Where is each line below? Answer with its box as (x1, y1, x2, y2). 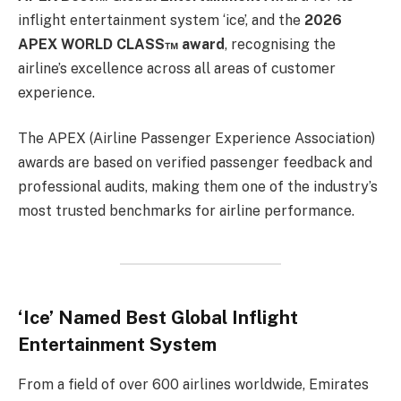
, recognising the (225, 35, 336, 53)
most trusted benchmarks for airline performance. (18, 202, 354, 220)
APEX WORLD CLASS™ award (18, 35, 225, 53)
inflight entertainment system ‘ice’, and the (18, 11, 304, 29)
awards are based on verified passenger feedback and (18, 154, 372, 172)
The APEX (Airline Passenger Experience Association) (18, 130, 375, 148)
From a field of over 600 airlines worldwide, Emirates (18, 375, 369, 393)
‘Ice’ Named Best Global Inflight (18, 307, 298, 329)
